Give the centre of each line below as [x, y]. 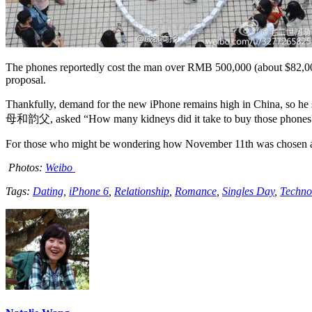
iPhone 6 [89, 192]
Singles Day [248, 192]
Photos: [25, 168]
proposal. [26, 80]
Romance [196, 192]
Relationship [142, 192]
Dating [48, 192]
